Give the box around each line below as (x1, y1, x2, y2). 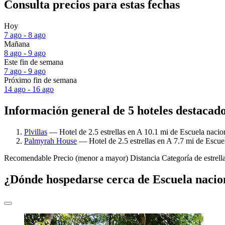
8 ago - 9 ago (4, 49, 46, 58)
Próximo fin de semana (4, 76, 77, 85)
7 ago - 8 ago (4, 31, 46, 40)
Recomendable (4, 153, 51, 162)
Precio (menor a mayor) (53, 153, 128, 162)
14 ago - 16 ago (4, 85, 54, 94)
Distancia (130, 153, 160, 162)
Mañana (4, 40, 30, 49)
